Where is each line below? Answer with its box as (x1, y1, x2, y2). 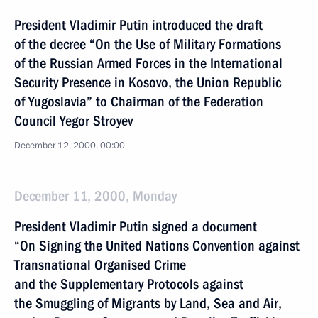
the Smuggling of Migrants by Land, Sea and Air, (14, 295, 282, 312)
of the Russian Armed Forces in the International (14, 55, 283, 72)
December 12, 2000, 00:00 (14, 139, 125, 152)
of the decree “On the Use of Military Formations (14, 35, 281, 53)
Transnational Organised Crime (14, 256, 186, 273)
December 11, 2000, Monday (14, 187, 177, 204)
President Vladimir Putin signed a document (14, 218, 257, 235)
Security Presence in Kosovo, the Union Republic (14, 74, 281, 91)
